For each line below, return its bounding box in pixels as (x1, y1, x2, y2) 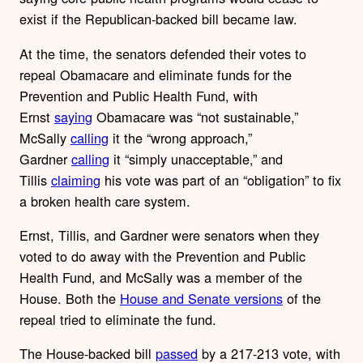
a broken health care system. (19, 190, 190, 211)
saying (54, 106, 92, 126)
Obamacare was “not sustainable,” (92, 106, 298, 126)
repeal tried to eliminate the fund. (19, 310, 216, 330)
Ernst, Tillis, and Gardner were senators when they (19, 225, 319, 246)
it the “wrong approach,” (109, 127, 252, 147)
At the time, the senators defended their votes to (19, 43, 306, 63)
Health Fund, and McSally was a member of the (19, 267, 302, 288)
